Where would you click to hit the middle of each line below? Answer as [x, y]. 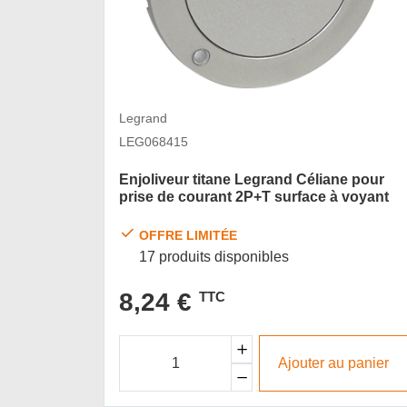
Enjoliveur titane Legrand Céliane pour [252, 179]
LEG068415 [154, 142]
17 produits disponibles [214, 256]
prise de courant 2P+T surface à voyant [254, 197]
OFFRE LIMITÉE [189, 235]
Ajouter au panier [334, 363]
